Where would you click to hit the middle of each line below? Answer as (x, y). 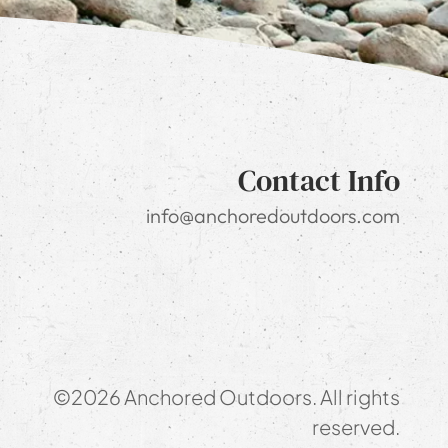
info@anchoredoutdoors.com (272, 215)
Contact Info (318, 180)
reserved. (355, 426)
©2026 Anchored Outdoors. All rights (226, 396)
